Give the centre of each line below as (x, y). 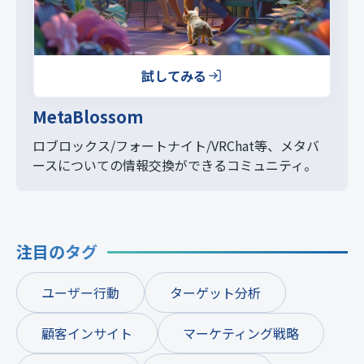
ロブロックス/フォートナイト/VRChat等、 (156, 145)
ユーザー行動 (80, 292)
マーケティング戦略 (241, 333)
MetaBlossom (88, 116)
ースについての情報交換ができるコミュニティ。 (175, 165)
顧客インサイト (87, 333)
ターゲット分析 (215, 292)
